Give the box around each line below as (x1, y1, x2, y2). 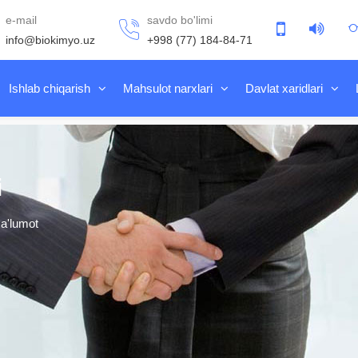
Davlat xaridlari (245, 82, 323, 95)
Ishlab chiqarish (9, 82, 91, 95)
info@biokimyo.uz (6, 33, 96, 46)
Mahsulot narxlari (123, 82, 213, 95)
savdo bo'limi (147, 13, 213, 26)
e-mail (6, 13, 38, 26)
